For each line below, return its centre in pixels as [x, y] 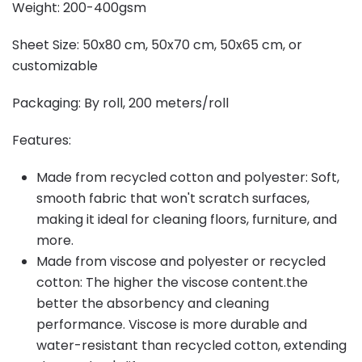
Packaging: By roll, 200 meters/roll [120, 103]
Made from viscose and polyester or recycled [181, 261]
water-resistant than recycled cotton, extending [192, 345]
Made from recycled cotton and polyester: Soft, [188, 177]
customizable [55, 65]
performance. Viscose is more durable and [172, 324]
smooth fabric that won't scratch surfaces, [173, 198]
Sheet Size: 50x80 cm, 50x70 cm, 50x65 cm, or [157, 44]
